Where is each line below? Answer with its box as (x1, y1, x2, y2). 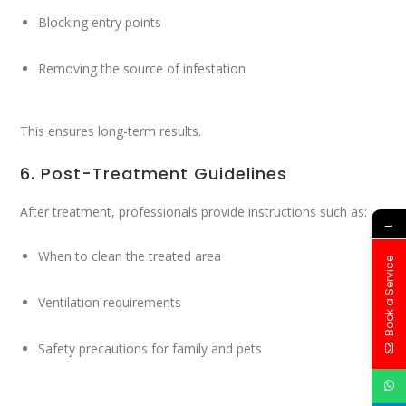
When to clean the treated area (38, 247, 222, 266)
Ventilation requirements (38, 294, 182, 312)
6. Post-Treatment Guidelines (20, 162, 288, 186)
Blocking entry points (38, 13, 162, 31)
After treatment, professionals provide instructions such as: (20, 203, 368, 221)
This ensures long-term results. (20, 122, 202, 140)
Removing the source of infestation (38, 59, 246, 77)
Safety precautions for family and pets (38, 340, 263, 358)
